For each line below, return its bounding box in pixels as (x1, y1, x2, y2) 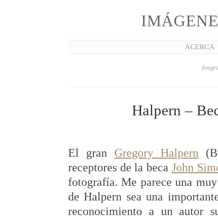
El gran (68, 146, 115, 159)
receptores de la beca (68, 161, 172, 174)
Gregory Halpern (114, 146, 199, 159)
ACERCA (185, 43, 215, 51)
